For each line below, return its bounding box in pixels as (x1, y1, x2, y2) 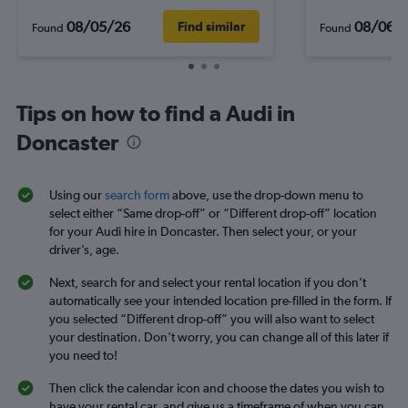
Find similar (178, 19, 245, 34)
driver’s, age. (49, 242, 119, 257)
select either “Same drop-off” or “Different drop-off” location (49, 206, 377, 220)
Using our (49, 188, 105, 202)
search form (105, 188, 169, 202)
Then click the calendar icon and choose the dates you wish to (49, 381, 384, 395)
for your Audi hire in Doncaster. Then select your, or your (49, 224, 357, 239)
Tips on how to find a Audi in (16, 100, 295, 126)
